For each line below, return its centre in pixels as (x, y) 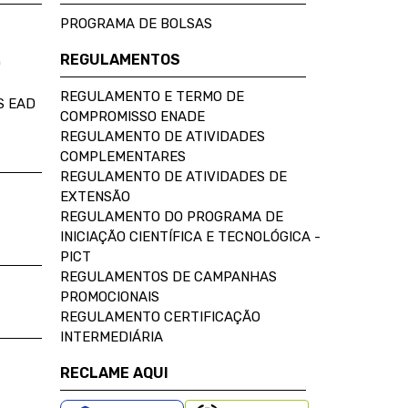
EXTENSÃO (95, 197)
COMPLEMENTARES (123, 157)
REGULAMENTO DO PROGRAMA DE (172, 217)
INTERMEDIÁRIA (112, 337)
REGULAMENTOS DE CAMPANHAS (168, 277)
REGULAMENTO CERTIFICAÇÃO (160, 317)
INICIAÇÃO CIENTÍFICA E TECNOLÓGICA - (190, 237)
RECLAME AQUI (114, 373)
